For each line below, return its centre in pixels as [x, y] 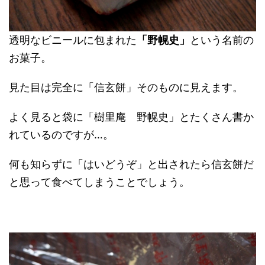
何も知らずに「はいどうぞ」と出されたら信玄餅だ [131, 164]
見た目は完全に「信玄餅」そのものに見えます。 [126, 88]
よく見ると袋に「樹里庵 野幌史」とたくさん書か [131, 117]
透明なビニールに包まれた [73, 40]
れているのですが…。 [61, 135]
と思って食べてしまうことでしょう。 [99, 182]
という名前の [222, 40]
